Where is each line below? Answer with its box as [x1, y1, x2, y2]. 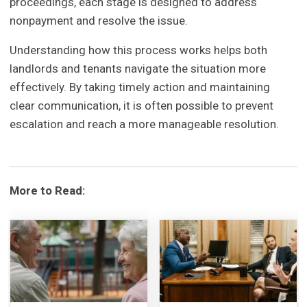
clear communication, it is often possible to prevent [10, 99, 274, 113]
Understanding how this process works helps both [10, 43, 268, 58]
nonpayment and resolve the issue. [10, 14, 188, 28]
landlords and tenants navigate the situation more [10, 62, 267, 76]
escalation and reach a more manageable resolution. [10, 117, 280, 132]
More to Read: [10, 184, 86, 198]
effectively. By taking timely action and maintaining [10, 80, 271, 95]
